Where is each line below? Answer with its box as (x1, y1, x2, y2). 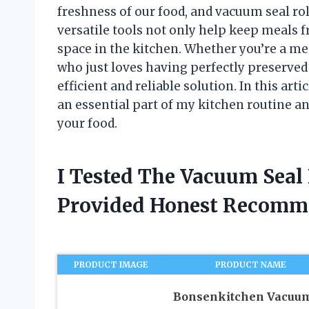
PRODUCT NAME (215, 259, 287, 270)
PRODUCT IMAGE (74, 259, 149, 270)
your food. (57, 115, 117, 131)
